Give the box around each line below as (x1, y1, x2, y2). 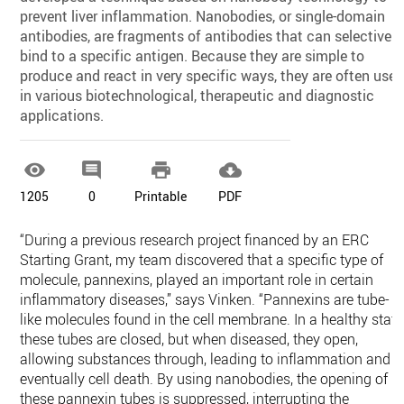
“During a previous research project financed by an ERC (20, 230, 370, 250)
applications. (20, 106, 105, 125)
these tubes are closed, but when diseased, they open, (20, 329, 359, 349)
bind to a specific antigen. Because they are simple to (20, 46, 365, 66)
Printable (134, 188, 188, 205)
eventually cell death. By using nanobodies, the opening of (20, 369, 389, 389)
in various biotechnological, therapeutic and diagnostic (20, 86, 375, 106)
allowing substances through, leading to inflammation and (20, 349, 391, 369)
